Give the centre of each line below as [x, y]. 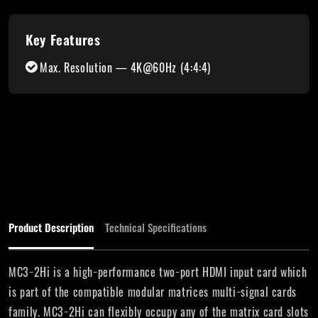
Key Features [63, 39]
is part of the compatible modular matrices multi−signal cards [153, 292]
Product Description [51, 227]
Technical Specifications [156, 227]
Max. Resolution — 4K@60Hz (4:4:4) [126, 67]
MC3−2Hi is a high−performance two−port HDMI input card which [158, 272]
